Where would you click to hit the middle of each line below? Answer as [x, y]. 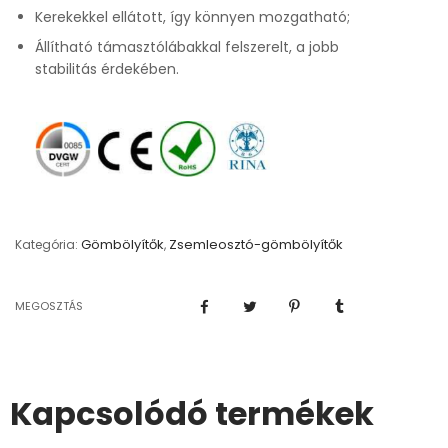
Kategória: [46, 245]
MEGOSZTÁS [49, 306]
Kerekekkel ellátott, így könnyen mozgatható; [192, 17]
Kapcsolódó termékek [192, 413]
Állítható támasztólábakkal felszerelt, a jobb [187, 47]
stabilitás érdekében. [107, 69]
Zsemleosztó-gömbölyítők [256, 245]
